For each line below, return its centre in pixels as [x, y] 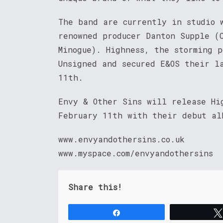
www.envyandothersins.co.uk [121, 139]
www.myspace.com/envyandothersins [136, 153]
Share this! [95, 187]
